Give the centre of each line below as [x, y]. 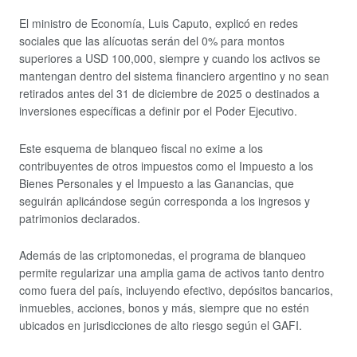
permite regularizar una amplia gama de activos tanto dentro [172, 273]
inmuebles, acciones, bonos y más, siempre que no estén [164, 308]
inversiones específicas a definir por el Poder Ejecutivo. [158, 111]
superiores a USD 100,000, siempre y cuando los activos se [170, 59]
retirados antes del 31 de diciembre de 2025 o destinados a [169, 94]
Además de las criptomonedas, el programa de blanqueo [163, 255]
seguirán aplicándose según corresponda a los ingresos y [165, 200]
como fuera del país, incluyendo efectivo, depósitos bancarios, [176, 290]
